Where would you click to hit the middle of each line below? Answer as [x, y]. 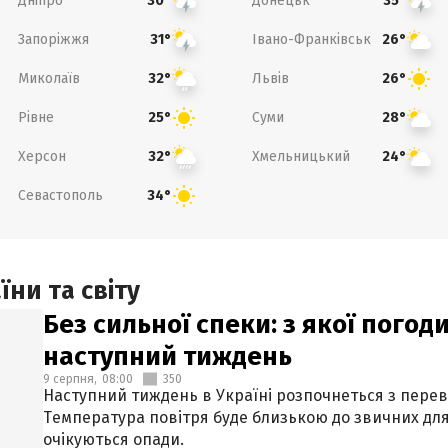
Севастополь [60, 195]
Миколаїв [48, 78]
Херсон [41, 156]
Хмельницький [301, 156]
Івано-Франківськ [311, 39]
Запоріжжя [53, 39]
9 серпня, [70, 379]
